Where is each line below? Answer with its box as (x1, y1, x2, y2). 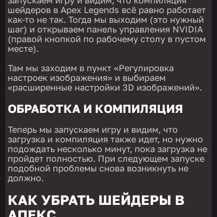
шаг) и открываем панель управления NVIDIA (8, 23, 203, 34)
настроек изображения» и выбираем (8, 72, 166, 83)
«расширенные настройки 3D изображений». (8, 81, 202, 93)
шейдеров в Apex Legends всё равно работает (8, 4, 206, 15)
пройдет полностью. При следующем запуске (8, 153, 205, 164)
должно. (8, 172, 44, 183)
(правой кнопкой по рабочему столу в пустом (8, 33, 206, 44)
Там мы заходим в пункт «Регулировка (8, 62, 174, 73)
